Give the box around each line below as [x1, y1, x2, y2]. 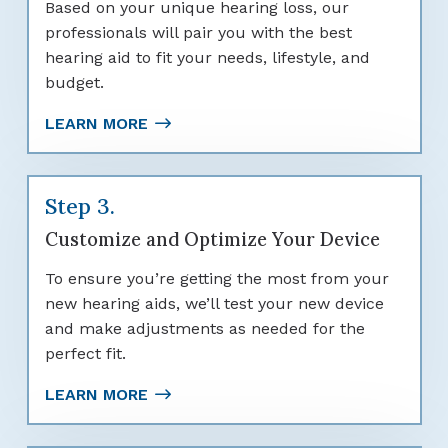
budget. [44, 72, 104, 92]
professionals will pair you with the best [44, 22, 352, 42]
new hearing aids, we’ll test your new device [44, 293, 384, 313]
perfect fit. [44, 343, 126, 363]
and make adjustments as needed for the [44, 318, 365, 338]
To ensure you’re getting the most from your [44, 268, 389, 288]
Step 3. [44, 191, 115, 220]
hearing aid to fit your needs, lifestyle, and [44, 47, 370, 67]
